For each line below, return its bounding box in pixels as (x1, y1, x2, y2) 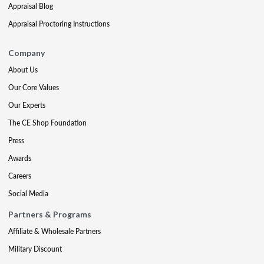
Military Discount (8, 244, 62, 254)
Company (8, 48, 45, 58)
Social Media (8, 189, 48, 199)
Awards (8, 153, 31, 163)
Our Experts (8, 100, 45, 110)
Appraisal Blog (8, 1, 53, 11)
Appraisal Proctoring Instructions (8, 19, 110, 29)
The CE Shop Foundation (8, 118, 87, 128)
